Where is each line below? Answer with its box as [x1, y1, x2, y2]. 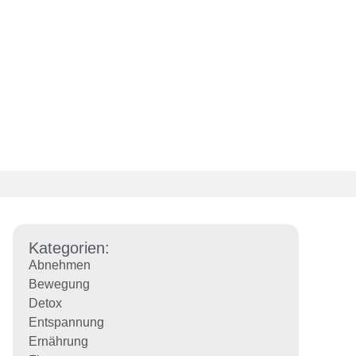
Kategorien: [29, 239, 110, 257]
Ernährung [29, 335, 88, 348]
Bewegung [29, 277, 90, 291]
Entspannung [29, 315, 104, 329]
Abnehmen [29, 258, 91, 272]
